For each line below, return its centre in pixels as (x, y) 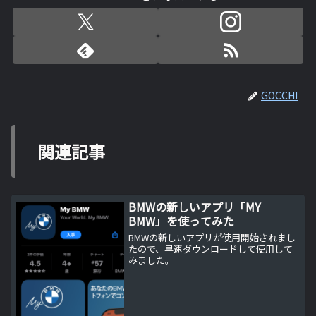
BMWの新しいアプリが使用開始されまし (212, 237)
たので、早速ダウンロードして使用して (211, 248)
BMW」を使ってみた (182, 220)
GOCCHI (279, 96)
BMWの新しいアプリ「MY (195, 206)
